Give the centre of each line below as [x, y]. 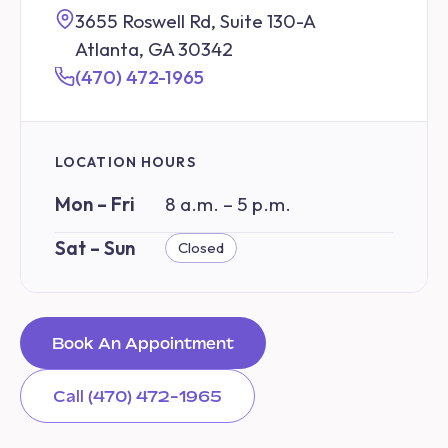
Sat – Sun [95, 247]
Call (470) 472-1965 [137, 395]
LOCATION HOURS [125, 161]
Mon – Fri [95, 203]
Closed [201, 247]
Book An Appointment [143, 342]
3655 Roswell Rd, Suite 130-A [195, 21]
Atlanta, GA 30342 [154, 49]
